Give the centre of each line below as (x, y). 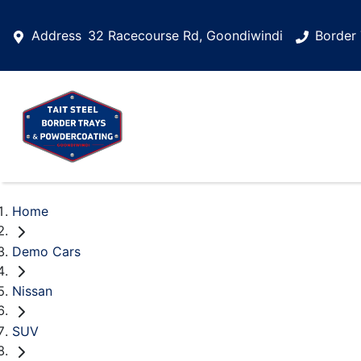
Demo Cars (46, 251)
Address (56, 35)
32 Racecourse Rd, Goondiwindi (185, 35)
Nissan (32, 291)
